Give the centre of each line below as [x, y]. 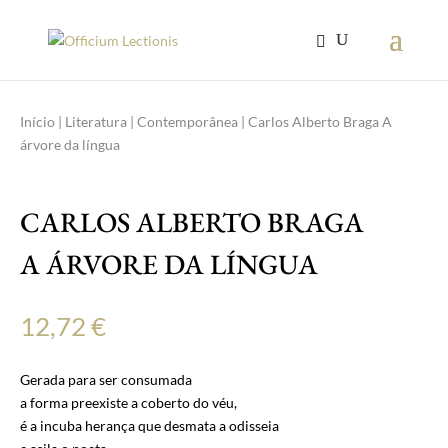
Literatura [96, 121]
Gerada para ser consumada [106, 379]
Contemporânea [187, 121]
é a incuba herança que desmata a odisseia [149, 425]
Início [37, 121]
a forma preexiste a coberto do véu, [128, 402]
